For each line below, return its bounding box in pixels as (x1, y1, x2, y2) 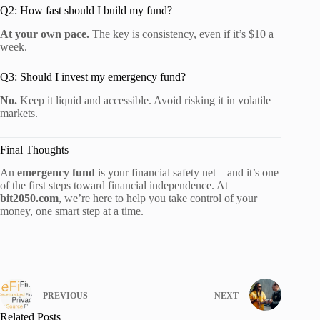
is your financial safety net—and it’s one (95, 166, 279, 179)
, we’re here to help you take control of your (59, 192, 257, 205)
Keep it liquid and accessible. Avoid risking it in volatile (17, 94, 271, 106)
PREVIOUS (43, 290, 88, 301)
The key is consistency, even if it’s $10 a (89, 27, 274, 40)
